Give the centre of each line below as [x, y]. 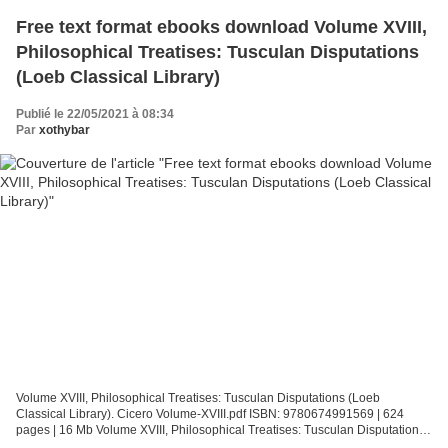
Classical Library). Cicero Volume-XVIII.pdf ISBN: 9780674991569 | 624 [210, 413]
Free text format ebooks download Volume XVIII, [221, 27]
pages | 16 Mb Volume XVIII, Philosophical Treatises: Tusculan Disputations [220, 429]
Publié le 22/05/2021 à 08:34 [95, 114]
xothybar [64, 130]
